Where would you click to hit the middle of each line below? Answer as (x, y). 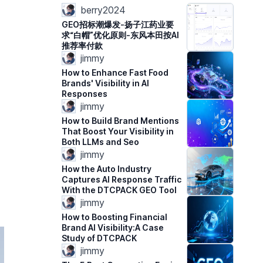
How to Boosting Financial (115, 217)
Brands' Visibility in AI (106, 83)
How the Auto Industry (107, 169)
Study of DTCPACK (100, 238)
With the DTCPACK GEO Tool (119, 190)
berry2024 (103, 10)
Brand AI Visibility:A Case (113, 227)
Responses (85, 94)
